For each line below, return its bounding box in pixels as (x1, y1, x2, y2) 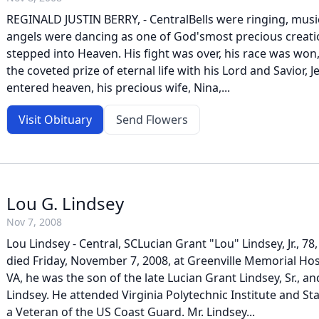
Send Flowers (116, 112, 188, 127)
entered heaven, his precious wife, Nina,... (6, 80, 230, 95)
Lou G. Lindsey (6, 192, 124, 215)
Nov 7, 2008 (6, 215, 62, 229)
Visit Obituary (19, 112, 92, 127)
